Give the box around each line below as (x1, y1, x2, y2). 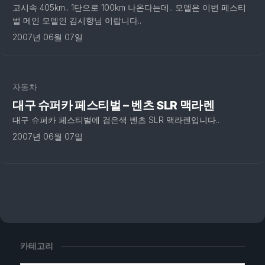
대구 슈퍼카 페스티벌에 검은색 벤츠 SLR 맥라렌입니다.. (12, 115, 219, 125)
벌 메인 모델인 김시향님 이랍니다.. (12, 15, 141, 25)
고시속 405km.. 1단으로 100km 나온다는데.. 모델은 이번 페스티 (12, 2, 246, 12)
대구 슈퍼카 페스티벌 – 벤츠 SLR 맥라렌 (12, 98, 215, 112)
